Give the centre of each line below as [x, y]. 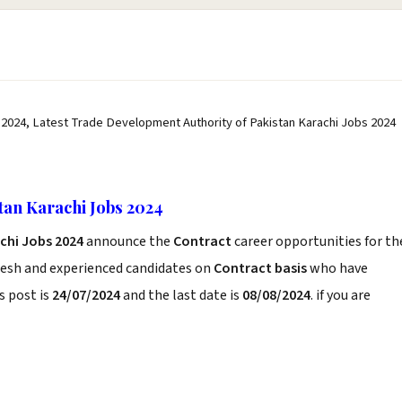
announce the [128, 241]
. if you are [341, 295]
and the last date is [181, 295]
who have [337, 268]
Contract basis [260, 268]
